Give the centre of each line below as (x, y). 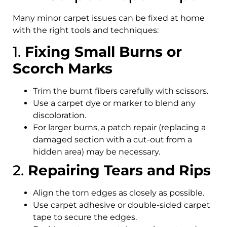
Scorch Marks (63, 69)
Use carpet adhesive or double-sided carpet (122, 205)
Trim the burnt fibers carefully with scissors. (121, 91)
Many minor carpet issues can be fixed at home (109, 18)
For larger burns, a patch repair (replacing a (119, 128)
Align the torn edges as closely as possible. (119, 193)
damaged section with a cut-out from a (112, 140)
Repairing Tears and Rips (119, 171)
